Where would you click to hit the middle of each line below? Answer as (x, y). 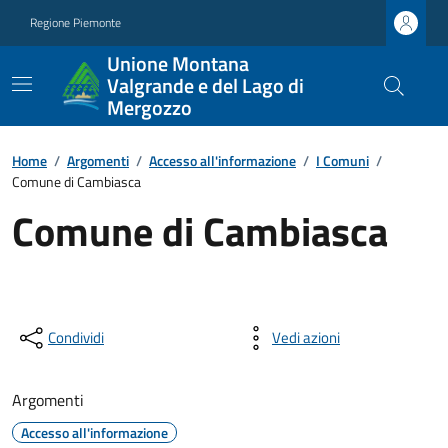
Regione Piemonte (75, 22)
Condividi (76, 337)
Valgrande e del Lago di (205, 85)
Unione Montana (177, 63)
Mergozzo (149, 107)
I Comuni (342, 160)
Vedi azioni (306, 337)
